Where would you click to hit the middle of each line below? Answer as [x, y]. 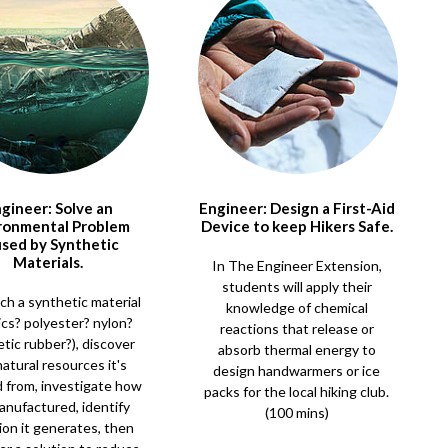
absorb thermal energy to [296, 349]
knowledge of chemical [296, 307]
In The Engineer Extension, [296, 265]
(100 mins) [296, 412]
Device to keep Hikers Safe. [296, 226]
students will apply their [296, 286]
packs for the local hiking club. [297, 391]
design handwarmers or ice [297, 370]
